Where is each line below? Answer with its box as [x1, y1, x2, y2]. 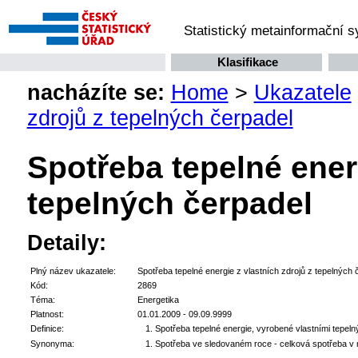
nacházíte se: [26, 80, 165, 105]
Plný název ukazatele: [30, 266, 116, 276]
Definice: [30, 324, 64, 334]
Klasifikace [217, 56, 279, 70]
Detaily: [26, 229, 106, 255]
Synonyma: [30, 339, 74, 349]
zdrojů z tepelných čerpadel [26, 105, 293, 131]
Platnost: [30, 309, 64, 320]
